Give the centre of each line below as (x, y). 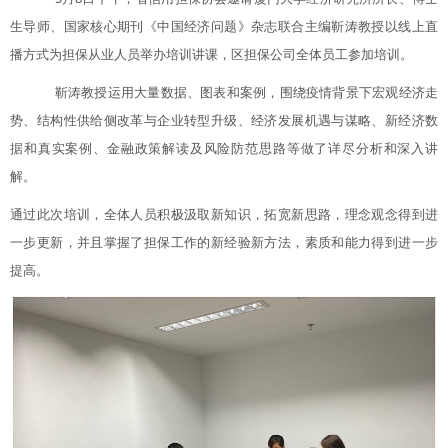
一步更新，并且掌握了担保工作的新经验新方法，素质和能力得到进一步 (224, 241)
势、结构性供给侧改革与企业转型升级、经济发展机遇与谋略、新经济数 (224, 119)
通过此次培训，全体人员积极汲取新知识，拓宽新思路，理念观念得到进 (224, 213)
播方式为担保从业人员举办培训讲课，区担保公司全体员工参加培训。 (211, 53)
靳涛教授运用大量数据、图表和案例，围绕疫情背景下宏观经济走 (246, 91)
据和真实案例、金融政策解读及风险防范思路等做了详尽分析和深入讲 (224, 147)
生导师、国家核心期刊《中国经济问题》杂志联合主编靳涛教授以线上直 (224, 25)
